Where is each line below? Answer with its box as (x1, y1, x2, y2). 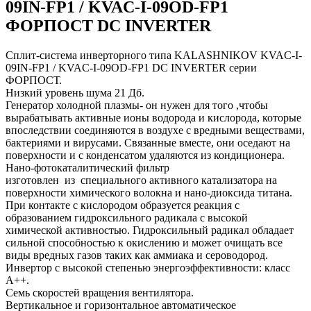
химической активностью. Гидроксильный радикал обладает (6, 224, 294, 236)
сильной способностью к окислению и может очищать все (6, 236, 283, 249)
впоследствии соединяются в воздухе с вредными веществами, (6, 124, 305, 136)
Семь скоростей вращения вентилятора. (6, 286, 194, 299)
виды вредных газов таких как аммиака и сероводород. (6, 249, 268, 261)
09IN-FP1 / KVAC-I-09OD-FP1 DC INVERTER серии (6, 61, 257, 74)
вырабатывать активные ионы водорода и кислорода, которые (6, 111, 301, 124)
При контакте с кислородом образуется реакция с (6, 199, 239, 211)
